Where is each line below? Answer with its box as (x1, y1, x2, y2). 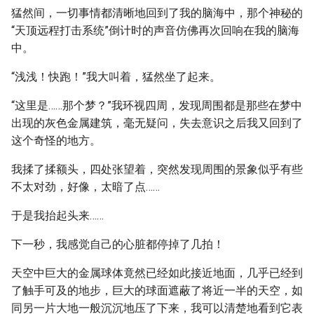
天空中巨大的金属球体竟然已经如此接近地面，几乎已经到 (11, 266, 303, 280)
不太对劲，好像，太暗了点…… (11, 180, 160, 193)
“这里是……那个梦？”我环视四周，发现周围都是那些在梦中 (11, 99, 302, 112)
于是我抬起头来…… (11, 209, 104, 222)
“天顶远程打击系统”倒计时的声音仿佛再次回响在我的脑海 (11, 24, 299, 37)
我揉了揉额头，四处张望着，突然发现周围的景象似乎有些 (11, 163, 303, 176)
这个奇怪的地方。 (11, 134, 101, 147)
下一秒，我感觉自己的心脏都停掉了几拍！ (11, 238, 224, 251)
